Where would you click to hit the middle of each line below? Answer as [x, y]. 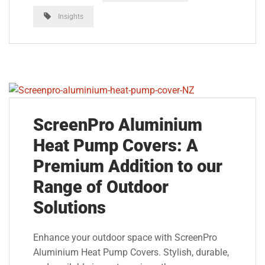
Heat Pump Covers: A [116, 146]
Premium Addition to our [128, 167]
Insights [70, 16]
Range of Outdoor [101, 187]
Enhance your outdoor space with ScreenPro [125, 237]
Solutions [70, 208]
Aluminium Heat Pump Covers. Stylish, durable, [131, 252]
